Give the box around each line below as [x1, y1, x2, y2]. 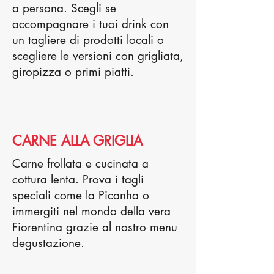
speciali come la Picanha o [12, 188, 149, 203]
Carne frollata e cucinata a [12, 156, 149, 171]
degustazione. [12, 235, 84, 251]
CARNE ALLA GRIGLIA [12, 132, 143, 149]
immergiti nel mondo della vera [12, 204, 171, 219]
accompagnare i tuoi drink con [12, 17, 169, 32]
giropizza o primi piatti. [12, 64, 134, 80]
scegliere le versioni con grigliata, [12, 48, 183, 64]
